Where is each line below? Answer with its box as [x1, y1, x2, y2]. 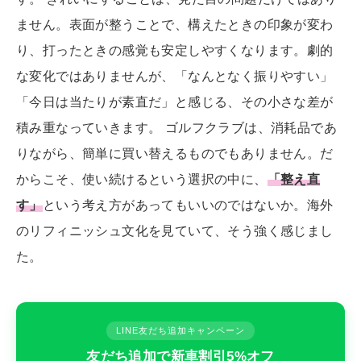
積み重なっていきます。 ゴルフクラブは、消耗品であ [16, 121, 337, 135]
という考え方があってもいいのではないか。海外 [42, 198, 334, 212]
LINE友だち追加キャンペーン [116, 326, 245, 335]
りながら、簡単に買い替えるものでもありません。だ [16, 147, 334, 160]
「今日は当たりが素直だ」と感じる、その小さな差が [16, 95, 334, 109]
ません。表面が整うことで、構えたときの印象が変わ [16, 18, 334, 31]
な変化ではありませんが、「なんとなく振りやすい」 [16, 69, 334, 83]
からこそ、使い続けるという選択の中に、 [16, 172, 268, 186]
